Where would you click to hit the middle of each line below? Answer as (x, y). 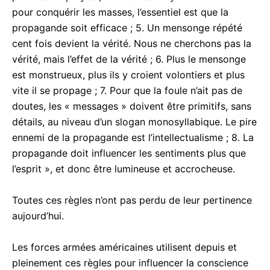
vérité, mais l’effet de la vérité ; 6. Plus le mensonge (129, 59)
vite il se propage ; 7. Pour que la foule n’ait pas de (127, 90)
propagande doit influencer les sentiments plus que (129, 153)
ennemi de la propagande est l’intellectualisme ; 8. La (133, 137)
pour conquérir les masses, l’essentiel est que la (120, 12)
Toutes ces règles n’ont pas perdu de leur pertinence (132, 200)
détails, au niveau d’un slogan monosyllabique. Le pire (134, 121)
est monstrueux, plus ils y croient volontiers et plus (128, 74)
